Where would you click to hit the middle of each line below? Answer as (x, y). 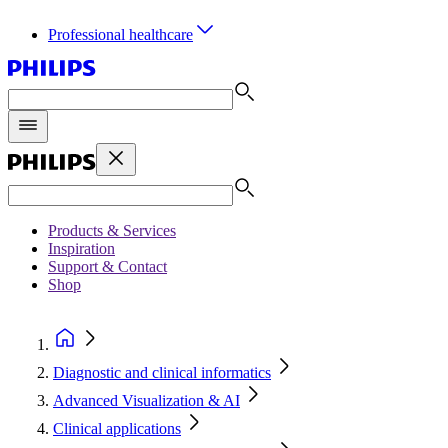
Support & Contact (107, 266)
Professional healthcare (120, 34)
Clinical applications (117, 428)
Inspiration (81, 248)
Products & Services (112, 230)
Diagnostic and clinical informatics (162, 372)
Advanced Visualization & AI (146, 400)
